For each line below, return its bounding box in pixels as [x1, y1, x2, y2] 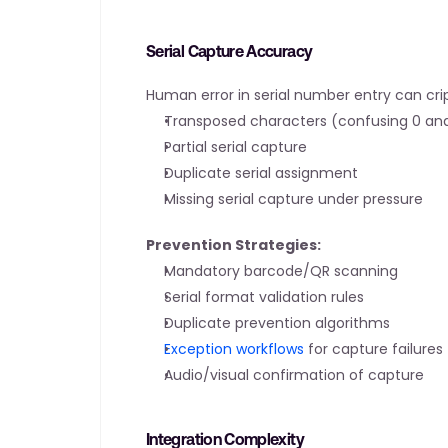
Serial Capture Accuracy [146, 42, 313, 60]
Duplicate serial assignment [164, 163, 358, 183]
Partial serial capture [164, 137, 307, 157]
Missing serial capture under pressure [164, 189, 423, 209]
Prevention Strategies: [146, 235, 321, 255]
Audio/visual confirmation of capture [164, 365, 424, 385]
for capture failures [304, 339, 443, 359]
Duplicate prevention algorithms [164, 313, 390, 333]
